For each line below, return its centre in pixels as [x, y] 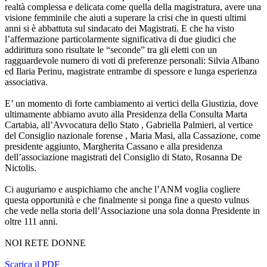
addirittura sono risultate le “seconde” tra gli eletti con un [111, 50]
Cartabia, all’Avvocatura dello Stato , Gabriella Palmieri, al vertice [129, 125]
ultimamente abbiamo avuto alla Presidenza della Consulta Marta [126, 114]
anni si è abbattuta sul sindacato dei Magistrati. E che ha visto [119, 29]
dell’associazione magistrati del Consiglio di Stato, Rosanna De [123, 157]
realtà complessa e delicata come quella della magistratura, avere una [133, 7]
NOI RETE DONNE [45, 243]
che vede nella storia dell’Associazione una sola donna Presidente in [132, 211]
